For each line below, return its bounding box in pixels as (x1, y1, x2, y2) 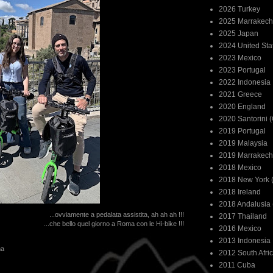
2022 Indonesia (219, 78, 271, 87)
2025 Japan (219, 29, 258, 38)
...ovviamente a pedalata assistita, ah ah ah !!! (49, 210, 184, 218)
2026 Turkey (219, 5, 260, 13)
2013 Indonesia (219, 236, 271, 245)
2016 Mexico (219, 224, 261, 233)
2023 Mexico (219, 54, 261, 62)
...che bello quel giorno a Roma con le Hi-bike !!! (44, 219, 184, 227)
